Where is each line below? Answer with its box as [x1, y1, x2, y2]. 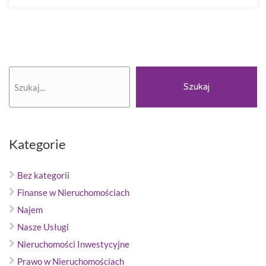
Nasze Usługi [17, 221, 69, 232]
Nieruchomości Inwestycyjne [17, 239, 129, 249]
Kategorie [9, 136, 66, 152]
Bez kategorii [17, 170, 69, 180]
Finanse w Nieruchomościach [17, 187, 129, 198]
